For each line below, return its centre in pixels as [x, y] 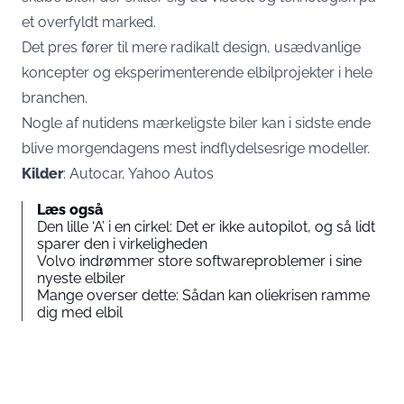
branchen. [55, 98]
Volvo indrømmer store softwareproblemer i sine [199, 261]
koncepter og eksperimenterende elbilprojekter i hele [197, 73]
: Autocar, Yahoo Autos [138, 174]
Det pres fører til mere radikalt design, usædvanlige [191, 47]
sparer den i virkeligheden [122, 244]
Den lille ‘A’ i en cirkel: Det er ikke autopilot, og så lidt [206, 227]
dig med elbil [80, 312]
